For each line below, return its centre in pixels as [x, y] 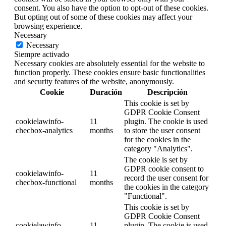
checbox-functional [46, 182]
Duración [106, 92]
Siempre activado [42, 54]
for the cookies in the [157, 139]
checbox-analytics [44, 130]
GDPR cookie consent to [164, 168]
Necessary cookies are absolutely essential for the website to [109, 63]
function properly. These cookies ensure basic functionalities [110, 72]
